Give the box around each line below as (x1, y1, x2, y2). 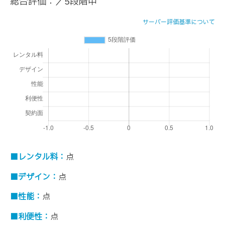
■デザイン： (10, 171, 58, 183)
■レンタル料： (10, 151, 66, 163)
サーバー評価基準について (143, 18, 215, 27)
